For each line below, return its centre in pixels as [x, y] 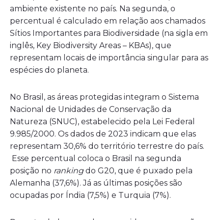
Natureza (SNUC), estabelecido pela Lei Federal [102, 122]
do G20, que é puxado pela [138, 171]
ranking [69, 171]
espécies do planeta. [49, 70]
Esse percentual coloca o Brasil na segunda [96, 159]
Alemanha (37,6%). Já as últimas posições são [96, 183]
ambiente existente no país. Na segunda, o [93, 9]
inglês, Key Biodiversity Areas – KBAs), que [91, 46]
